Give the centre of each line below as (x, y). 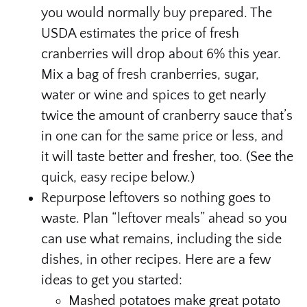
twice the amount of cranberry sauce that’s (167, 115)
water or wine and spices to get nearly (153, 95)
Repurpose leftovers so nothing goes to (156, 198)
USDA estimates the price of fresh (140, 33)
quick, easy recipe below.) (118, 177)
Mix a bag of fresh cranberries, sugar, (150, 74)
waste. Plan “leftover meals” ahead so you (164, 218)
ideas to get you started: (112, 280)
